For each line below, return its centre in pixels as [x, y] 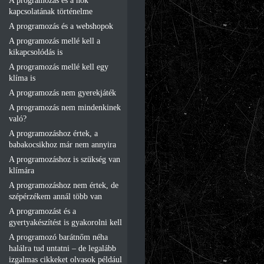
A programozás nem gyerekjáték [62, 93]
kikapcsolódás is [36, 52]
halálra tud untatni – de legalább [62, 248]
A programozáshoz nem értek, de [64, 185]
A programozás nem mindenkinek [65, 107]
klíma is [22, 78]
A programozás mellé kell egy [59, 67]
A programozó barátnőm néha [58, 237]
